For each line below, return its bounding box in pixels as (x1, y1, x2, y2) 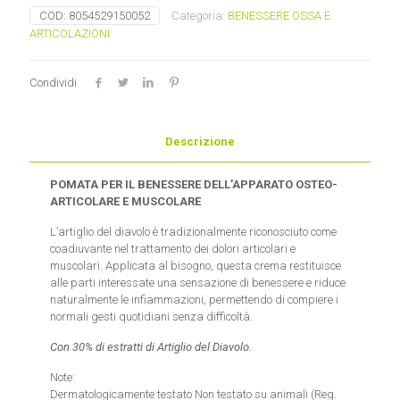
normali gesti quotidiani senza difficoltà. (50, 310, 254, 323)
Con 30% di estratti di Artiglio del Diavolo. (50, 340, 253, 354)
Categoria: (171, 9, 228, 22)
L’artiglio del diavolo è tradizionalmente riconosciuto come (50, 225, 337, 238)
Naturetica (29, 15, 84, 29)
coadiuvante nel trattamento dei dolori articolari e (50, 242, 296, 255)
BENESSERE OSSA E (228, 9, 330, 22)
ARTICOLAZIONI (29, 27, 110, 40)
